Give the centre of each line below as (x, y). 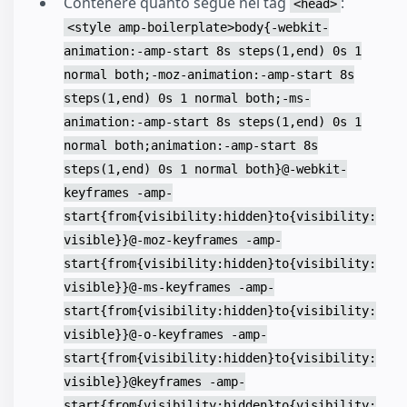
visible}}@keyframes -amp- (154, 381)
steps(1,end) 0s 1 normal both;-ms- (187, 98)
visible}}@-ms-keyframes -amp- (169, 287)
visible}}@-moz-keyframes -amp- (173, 239)
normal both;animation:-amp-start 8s (191, 145)
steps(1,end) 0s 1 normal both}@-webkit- (205, 169)
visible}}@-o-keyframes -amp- (165, 334)
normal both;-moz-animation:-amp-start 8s (209, 74)
